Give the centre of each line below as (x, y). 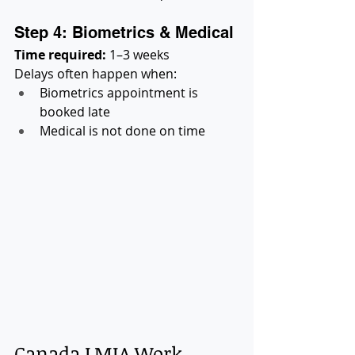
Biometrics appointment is (120, 92)
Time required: (60, 54)
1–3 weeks (138, 54)
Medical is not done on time (122, 130)
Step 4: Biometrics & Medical (124, 32)
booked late (75, 111)
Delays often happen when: (95, 73)
